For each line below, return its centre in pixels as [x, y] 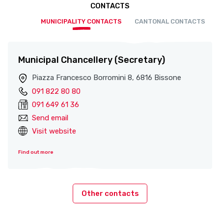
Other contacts [110, 194]
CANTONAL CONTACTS [170, 22]
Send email [50, 118]
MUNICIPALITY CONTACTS [82, 22]
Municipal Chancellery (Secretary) [92, 60]
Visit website [54, 131]
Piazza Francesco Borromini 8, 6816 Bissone [107, 78]
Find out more [36, 152]
